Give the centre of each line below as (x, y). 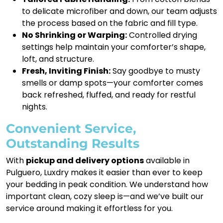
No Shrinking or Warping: (74, 35)
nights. (35, 107)
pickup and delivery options (85, 160)
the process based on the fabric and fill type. (110, 23)
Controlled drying (162, 35)
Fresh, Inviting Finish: (66, 71)
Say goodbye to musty (155, 71)
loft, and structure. (58, 59)
